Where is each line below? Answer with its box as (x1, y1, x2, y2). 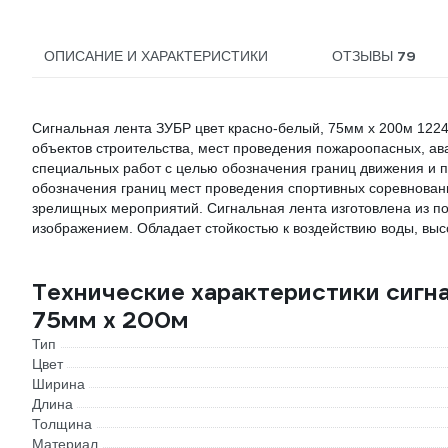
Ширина (32, 376, 85, 392)
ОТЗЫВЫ (331, 48, 397, 64)
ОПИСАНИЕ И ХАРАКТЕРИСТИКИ (44, 48, 268, 64)
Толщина (32, 416, 92, 432)
